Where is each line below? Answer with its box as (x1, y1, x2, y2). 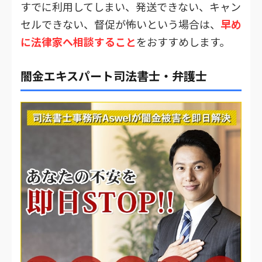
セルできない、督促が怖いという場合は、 (20, 16, 220, 32)
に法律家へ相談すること (20, 33, 136, 49)
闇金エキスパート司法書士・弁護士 (20, 67, 207, 84)
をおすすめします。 (136, 33, 230, 49)
